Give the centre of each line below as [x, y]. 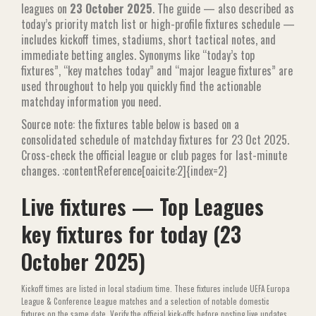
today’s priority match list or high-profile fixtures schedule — [158, 24]
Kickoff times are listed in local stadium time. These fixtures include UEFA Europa [156, 288]
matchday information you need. [91, 102]
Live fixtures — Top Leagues [142, 206]
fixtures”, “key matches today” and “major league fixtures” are [157, 71]
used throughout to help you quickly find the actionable [141, 86]
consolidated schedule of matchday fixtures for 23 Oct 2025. [155, 140]
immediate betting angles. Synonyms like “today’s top [138, 55]
